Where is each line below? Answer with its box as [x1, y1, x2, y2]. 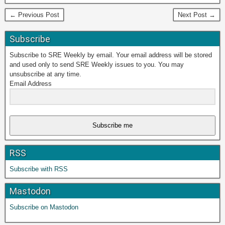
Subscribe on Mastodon [10, 203, 78, 211]
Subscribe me [92, 122, 133, 130]
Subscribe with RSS [10, 165, 68, 173]
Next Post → [178, 11, 215, 19]
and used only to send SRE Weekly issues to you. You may [10, 60, 184, 68]
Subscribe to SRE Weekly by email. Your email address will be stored [10, 51, 212, 59]
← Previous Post [10, 11, 59, 19]
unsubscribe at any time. [10, 70, 81, 78]
